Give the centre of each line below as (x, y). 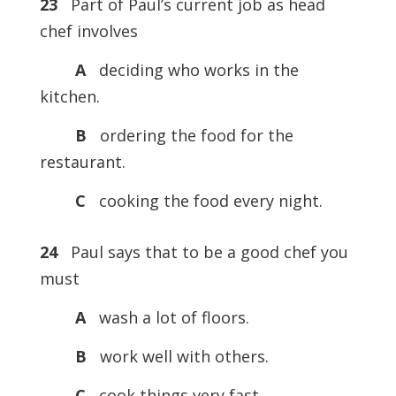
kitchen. (69, 96)
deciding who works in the (194, 70)
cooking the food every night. (208, 201)
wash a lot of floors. (169, 317)
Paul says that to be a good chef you (202, 252)
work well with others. (182, 356)
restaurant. (82, 162)
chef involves (88, 31)
